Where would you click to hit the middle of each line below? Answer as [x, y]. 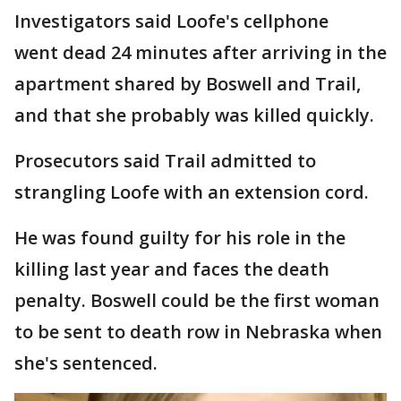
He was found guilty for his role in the [180, 237]
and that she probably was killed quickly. [196, 115]
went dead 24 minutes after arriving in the [200, 52]
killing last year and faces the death [172, 269]
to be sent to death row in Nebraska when [198, 331]
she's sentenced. [86, 363]
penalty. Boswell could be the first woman [197, 300]
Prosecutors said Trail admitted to [165, 160]
